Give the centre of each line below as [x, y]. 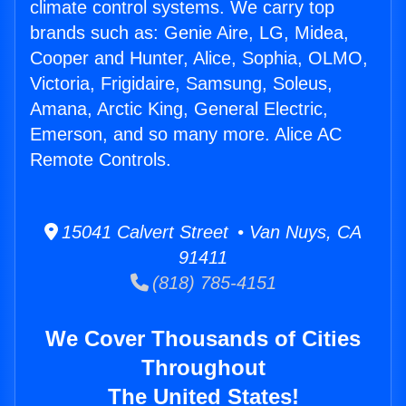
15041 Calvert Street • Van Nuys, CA [210, 232]
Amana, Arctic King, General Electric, [179, 109]
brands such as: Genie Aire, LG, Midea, [189, 33]
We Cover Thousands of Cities [203, 339]
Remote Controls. [101, 160]
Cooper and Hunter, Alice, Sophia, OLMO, [199, 58]
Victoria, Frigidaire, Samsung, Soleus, [181, 84]
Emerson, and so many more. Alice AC [186, 135]
